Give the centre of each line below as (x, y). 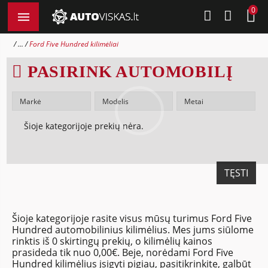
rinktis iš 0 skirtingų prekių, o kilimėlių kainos (112, 241)
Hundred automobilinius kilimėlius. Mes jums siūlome (133, 230)
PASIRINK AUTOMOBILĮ (128, 71)
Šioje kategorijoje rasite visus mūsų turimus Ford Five (132, 218)
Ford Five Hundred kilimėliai (74, 44)
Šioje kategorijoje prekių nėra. (84, 126)
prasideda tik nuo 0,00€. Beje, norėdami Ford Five (123, 252)
